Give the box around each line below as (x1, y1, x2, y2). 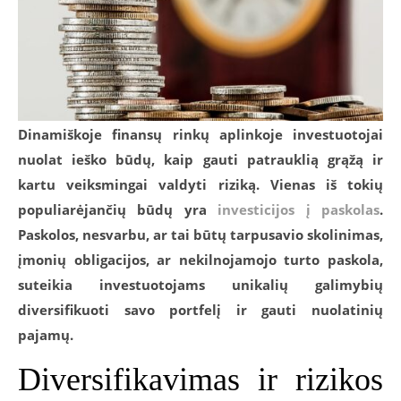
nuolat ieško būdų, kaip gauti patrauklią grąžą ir (18, 149, 383, 168)
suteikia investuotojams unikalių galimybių (18, 275, 383, 294)
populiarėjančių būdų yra (18, 200, 218, 218)
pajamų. (18, 325, 73, 344)
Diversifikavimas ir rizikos (18, 361, 383, 397)
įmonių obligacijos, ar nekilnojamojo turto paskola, (18, 250, 383, 269)
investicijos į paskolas (218, 200, 380, 218)
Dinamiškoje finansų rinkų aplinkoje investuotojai (18, 124, 383, 143)
